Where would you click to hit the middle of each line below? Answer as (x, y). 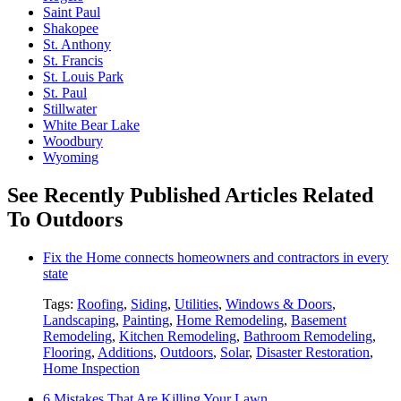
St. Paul (65, 93)
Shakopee (71, 29)
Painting (146, 320)
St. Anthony (77, 45)
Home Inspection (91, 368)
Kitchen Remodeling (178, 336)
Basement (319, 320)
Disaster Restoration (313, 352)
